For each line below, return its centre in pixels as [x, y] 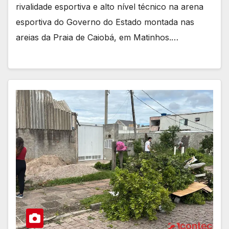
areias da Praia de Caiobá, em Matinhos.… [97, 37]
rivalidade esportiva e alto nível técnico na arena [110, 6]
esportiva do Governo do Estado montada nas [105, 22]
